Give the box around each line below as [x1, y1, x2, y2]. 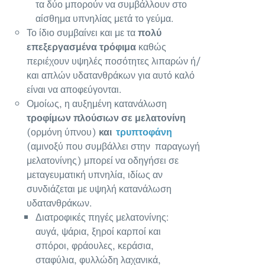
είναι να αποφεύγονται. [27, 82, 124, 96]
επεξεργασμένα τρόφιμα [27, 39, 138, 53]
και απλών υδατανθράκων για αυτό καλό [27, 67, 195, 82]
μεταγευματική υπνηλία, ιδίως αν [27, 167, 163, 181]
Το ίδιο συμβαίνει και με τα [27, 25, 138, 39]
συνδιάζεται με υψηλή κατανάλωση [27, 181, 172, 195]
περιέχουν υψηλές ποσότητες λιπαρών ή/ [27, 53, 201, 67]
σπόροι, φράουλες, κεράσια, [35, 238, 154, 252]
